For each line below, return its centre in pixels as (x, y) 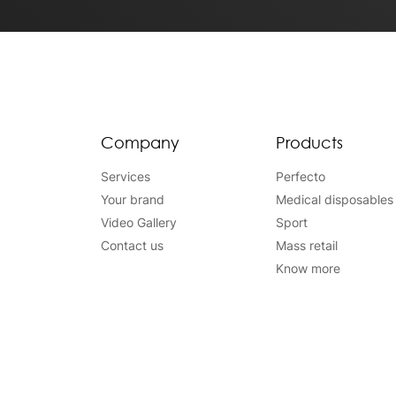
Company (140, 142)
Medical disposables (334, 199)
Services (126, 176)
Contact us (132, 245)
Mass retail (306, 245)
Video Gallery (139, 222)
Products (309, 142)
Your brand (133, 199)
